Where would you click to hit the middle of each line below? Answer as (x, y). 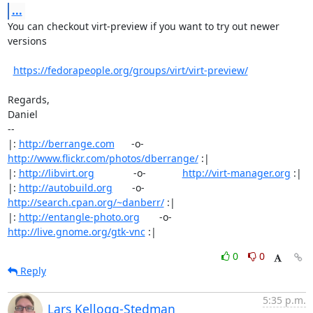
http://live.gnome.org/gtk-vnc (76, 232)
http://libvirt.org (56, 173)
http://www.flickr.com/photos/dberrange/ (103, 158)
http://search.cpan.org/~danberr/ (86, 202)
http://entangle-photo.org (79, 217)
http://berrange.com (66, 144)
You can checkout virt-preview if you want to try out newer (143, 26)
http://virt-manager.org (236, 173)
